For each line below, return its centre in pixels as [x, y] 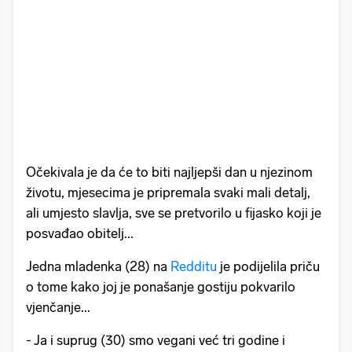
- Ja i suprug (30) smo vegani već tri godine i [156, 340]
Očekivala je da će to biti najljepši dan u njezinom [169, 172]
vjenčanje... [58, 307]
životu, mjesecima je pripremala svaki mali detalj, [168, 192]
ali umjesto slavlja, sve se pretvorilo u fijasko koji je [174, 213]
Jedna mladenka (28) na [98, 266]
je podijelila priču [270, 266]
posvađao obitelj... [80, 233]
